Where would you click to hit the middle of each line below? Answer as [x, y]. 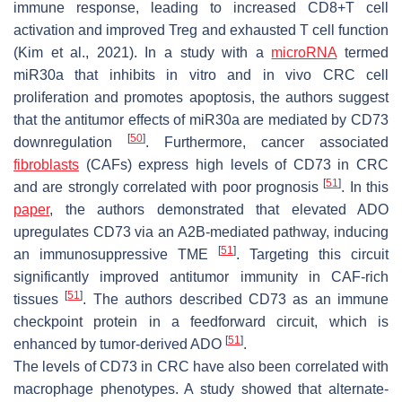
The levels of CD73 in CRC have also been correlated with [201, 366]
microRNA [304, 52]
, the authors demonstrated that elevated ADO [219, 209]
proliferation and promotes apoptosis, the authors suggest [201, 97]
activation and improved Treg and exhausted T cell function [201, 30]
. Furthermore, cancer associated [267, 142]
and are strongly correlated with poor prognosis [169, 187]
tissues [39, 299]
